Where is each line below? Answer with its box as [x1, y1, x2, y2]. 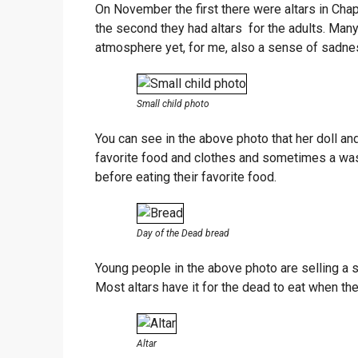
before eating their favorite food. [95, 169, 276, 185]
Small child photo [136, 97, 209, 109]
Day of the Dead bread [136, 227, 229, 239]
